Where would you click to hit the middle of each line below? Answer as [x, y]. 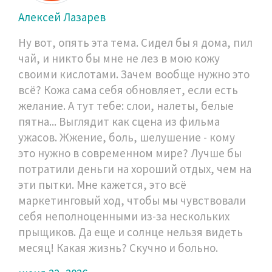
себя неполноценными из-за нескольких [124, 216]
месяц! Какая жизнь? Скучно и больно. [118, 247]
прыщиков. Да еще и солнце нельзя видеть [131, 232]
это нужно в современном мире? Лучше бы [130, 153]
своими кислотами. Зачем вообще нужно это [134, 74]
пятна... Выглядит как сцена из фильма [119, 121]
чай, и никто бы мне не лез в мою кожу [119, 58]
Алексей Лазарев [62, 17]
